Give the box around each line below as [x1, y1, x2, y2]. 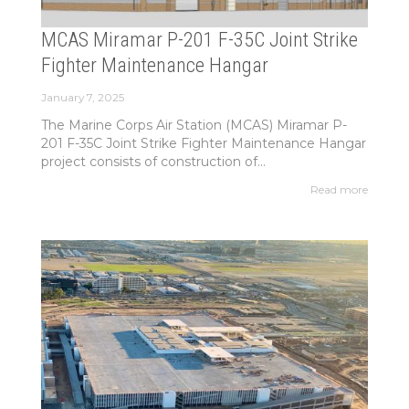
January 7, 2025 [40, 89, 124, 104]
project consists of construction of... [40, 152, 266, 170]
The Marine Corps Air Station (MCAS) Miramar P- [40, 116, 347, 133]
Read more [310, 183, 369, 197]
